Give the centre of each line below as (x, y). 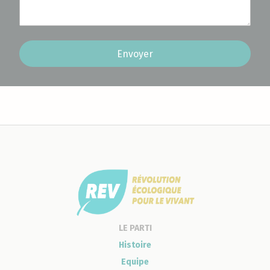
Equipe (135, 262)
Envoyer (135, 54)
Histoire (135, 245)
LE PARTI (135, 228)
